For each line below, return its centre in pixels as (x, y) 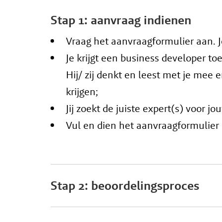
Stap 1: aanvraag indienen (121, 20)
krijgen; (82, 92)
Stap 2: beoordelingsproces (125, 186)
